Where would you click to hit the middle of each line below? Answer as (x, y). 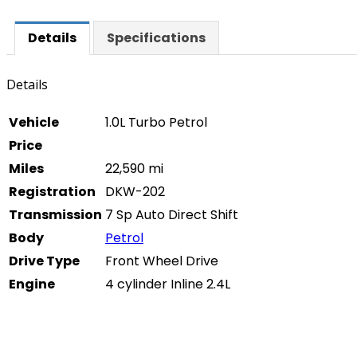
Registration (52, 192)
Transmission (55, 215)
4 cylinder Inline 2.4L (168, 284)
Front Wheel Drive (162, 261)
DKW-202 (135, 192)
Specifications (156, 38)
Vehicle (34, 123)
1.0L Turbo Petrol (156, 123)
